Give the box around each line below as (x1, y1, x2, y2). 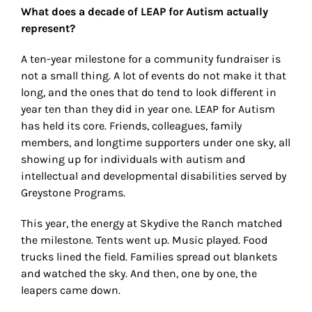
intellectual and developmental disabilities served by (21, 169, 286, 183)
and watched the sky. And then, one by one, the (21, 267, 257, 281)
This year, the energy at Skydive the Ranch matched (21, 217, 282, 231)
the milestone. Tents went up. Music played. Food (21, 233, 267, 247)
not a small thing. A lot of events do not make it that (21, 69, 286, 83)
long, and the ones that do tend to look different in (21, 86, 276, 100)
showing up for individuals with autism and (21, 153, 245, 166)
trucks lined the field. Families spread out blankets (21, 250, 277, 264)
